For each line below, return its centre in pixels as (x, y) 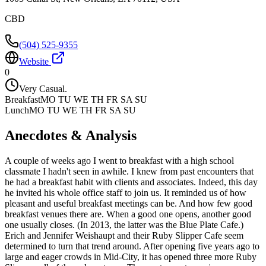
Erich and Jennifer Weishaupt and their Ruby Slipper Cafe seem (124, 235)
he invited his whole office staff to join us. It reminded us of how (126, 192)
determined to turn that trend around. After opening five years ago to (132, 246)
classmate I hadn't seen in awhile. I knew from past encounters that (129, 171)
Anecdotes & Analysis (71, 135)
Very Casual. (43, 88)
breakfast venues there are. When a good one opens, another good (128, 214)
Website (35, 61)
